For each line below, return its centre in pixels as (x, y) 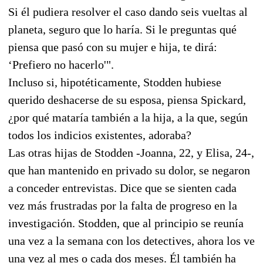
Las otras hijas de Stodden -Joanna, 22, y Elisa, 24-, (131, 152)
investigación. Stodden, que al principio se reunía (126, 223)
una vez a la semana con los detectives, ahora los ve (131, 240)
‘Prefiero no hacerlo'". (61, 64)
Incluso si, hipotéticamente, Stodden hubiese (115, 82)
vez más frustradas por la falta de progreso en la (123, 205)
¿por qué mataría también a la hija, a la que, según (128, 117)
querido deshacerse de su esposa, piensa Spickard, (127, 100)
